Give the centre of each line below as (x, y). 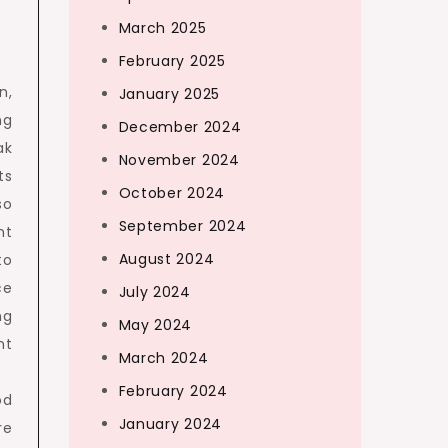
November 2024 (179, 160)
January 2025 (169, 94)
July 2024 (154, 292)
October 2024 (171, 193)
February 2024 (173, 391)
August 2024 (166, 259)
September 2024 (182, 226)
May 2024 (155, 325)
